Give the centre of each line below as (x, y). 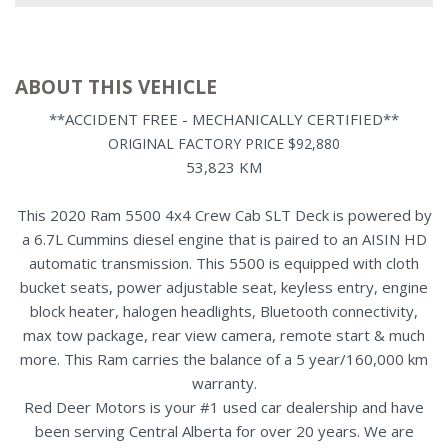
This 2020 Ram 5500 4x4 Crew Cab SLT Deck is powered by (224, 214)
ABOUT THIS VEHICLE (116, 86)
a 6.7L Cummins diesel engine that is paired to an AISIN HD (224, 238)
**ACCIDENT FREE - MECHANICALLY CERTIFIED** (224, 118)
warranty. (224, 382)
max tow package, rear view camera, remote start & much (224, 334)
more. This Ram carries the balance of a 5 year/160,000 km (224, 358)
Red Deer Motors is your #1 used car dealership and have (224, 406)
